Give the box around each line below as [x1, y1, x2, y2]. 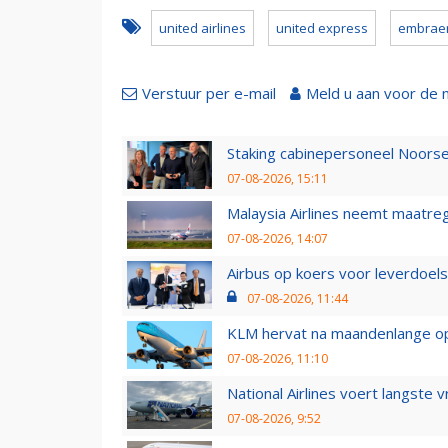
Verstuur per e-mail [142, 83, 276, 104]
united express [276, 19, 368, 38]
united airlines [159, 19, 246, 38]
